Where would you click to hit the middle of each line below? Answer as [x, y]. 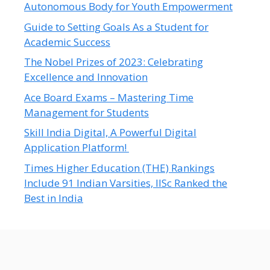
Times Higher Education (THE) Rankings [119, 168]
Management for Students [86, 112]
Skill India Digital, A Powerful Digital [110, 133]
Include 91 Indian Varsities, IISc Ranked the [126, 183]
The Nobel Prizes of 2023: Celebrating [114, 62]
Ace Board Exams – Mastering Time [109, 97]
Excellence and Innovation [86, 77]
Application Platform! [77, 148]
